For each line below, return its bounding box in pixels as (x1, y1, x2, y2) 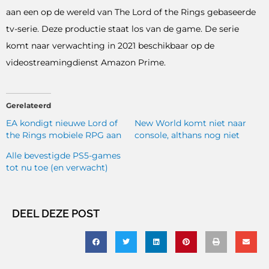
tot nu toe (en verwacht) (6, 162, 108, 174)
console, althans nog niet (134, 130, 240, 141)
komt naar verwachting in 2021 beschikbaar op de (6, 40, 214, 50)
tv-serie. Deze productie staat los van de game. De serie (6, 23, 239, 34)
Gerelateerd (6, 101, 51, 110)
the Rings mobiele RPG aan (6, 130, 121, 141)
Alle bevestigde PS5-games (6, 150, 121, 162)
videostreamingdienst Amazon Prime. (6, 57, 166, 67)
